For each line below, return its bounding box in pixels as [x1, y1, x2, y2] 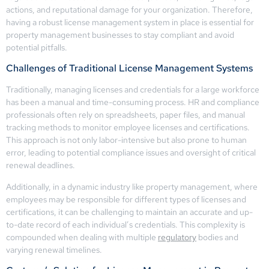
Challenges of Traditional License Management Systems [6, 62, 253, 75]
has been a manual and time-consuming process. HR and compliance [6, 97, 259, 108]
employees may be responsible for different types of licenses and [6, 193, 246, 205]
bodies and [196, 231, 238, 243]
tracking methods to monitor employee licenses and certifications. [6, 122, 250, 133]
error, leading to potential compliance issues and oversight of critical [6, 147, 256, 159]
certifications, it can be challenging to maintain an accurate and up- [6, 206, 253, 217]
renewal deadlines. [6, 160, 75, 171]
